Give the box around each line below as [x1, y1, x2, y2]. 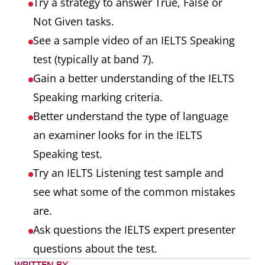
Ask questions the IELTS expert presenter [33, 222, 235, 237]
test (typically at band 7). [33, 52, 154, 66]
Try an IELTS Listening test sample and [33, 166, 224, 180]
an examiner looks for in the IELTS [33, 128, 202, 142]
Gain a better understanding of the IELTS [33, 71, 234, 85]
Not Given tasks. [33, 14, 114, 28]
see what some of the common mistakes [33, 185, 235, 199]
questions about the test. [33, 241, 157, 256]
